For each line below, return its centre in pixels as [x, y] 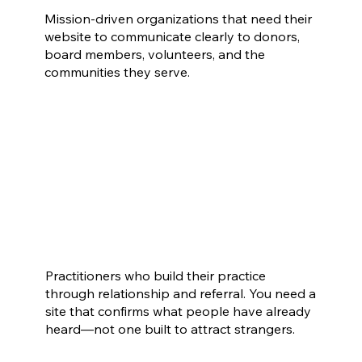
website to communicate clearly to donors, [173, 37]
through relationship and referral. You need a [180, 293]
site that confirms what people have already [178, 311]
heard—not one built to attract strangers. [170, 328]
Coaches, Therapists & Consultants [89, 253]
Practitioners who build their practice [155, 275]
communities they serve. [118, 72]
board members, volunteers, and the [155, 55]
